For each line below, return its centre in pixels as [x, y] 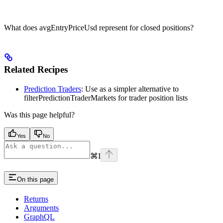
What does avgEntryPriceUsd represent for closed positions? [99, 28]
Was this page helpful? [39, 114]
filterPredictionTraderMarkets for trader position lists [106, 98]
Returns [36, 199]
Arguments [41, 208]
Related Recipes [36, 69]
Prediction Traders [53, 89]
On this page [35, 180]
